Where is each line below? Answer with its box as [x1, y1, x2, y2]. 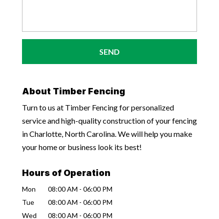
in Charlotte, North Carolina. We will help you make [22, 129, 192, 138]
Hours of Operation [22, 167, 110, 178]
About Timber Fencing [22, 86, 125, 96]
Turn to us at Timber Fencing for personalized [22, 102, 174, 112]
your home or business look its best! [22, 142, 142, 152]
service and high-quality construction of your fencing [22, 115, 197, 125]
